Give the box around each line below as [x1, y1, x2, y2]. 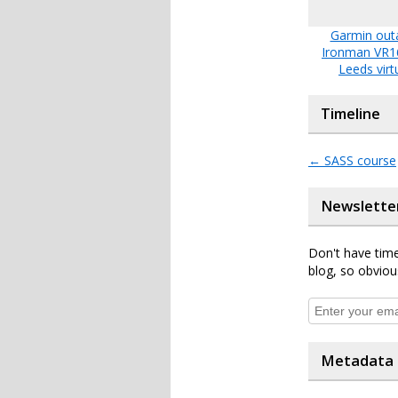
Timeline [321, 104, 380, 124]
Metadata [321, 351, 394, 371]
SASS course [321, 152, 396, 170]
